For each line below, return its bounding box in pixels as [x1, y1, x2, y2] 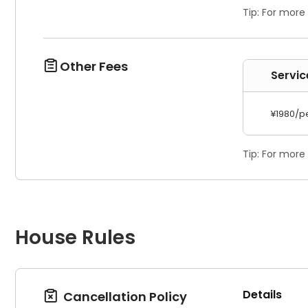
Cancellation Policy [60, 288, 187, 305]
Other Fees [57, 58, 128, 75]
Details [243, 287, 282, 302]
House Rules [15, 224, 135, 251]
